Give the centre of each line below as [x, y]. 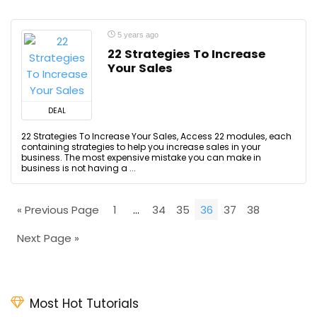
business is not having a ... [79, 168]
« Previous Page [58, 209]
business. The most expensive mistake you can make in [141, 157]
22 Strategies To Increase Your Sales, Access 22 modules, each [156, 136]
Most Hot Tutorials [84, 304]
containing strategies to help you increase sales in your [141, 147]
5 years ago [137, 35]
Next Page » [48, 238]
